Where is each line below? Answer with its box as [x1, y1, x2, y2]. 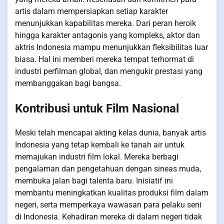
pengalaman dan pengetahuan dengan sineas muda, [15, 164, 201, 174]
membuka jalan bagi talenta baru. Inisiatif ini [15, 176, 173, 186]
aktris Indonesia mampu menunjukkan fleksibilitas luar [15, 42, 208, 52]
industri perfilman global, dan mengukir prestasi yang [15, 66, 202, 76]
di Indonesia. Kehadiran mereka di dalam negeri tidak [15, 212, 202, 222]
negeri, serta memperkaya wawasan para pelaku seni [15, 200, 201, 210]
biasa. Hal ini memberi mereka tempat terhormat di [15, 54, 194, 64]
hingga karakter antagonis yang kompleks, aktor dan [15, 30, 200, 40]
